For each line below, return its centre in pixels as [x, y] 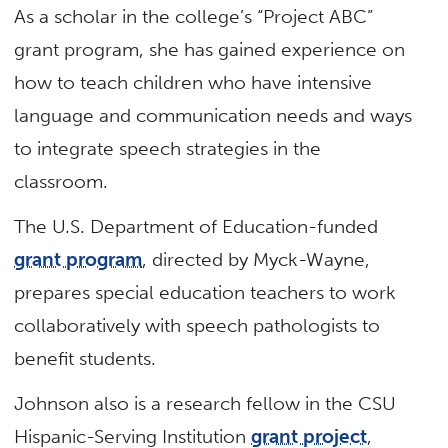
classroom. [64, 181]
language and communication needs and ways [213, 115]
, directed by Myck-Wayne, [256, 260]
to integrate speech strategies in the [168, 148]
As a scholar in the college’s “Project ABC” [194, 16]
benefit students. [85, 359]
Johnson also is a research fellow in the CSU [205, 404]
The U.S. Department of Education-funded [196, 227]
